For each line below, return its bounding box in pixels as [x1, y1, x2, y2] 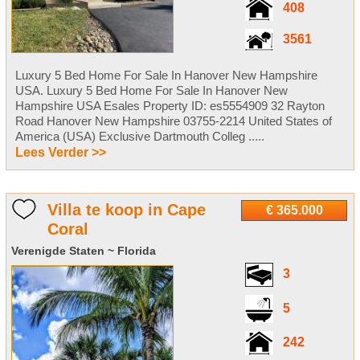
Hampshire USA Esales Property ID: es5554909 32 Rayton [14, 98, 325, 112]
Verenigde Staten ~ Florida [10, 243, 156, 257]
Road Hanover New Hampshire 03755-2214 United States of [14, 113, 332, 128]
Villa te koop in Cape [47, 200, 206, 219]
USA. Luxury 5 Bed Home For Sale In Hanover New [14, 83, 288, 97]
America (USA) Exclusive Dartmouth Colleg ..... [14, 129, 264, 143]
